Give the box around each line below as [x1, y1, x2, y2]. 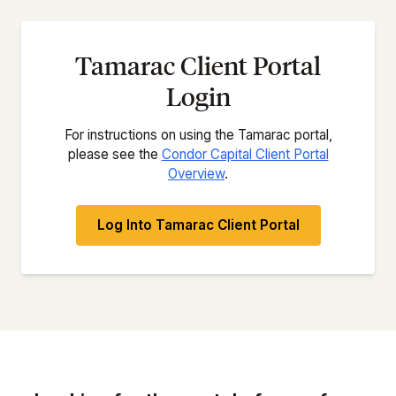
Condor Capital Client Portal [161, 146, 329, 163]
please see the [67, 146, 162, 163]
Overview [168, 165, 225, 182]
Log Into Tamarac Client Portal [96, 217, 300, 233]
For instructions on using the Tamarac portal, [64, 126, 332, 143]
